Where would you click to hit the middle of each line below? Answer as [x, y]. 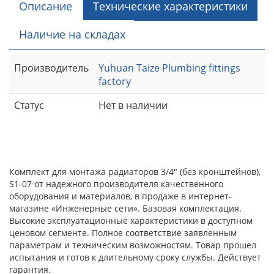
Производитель [51, 68]
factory [115, 82]
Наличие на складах [72, 35]
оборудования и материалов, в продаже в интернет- [120, 196]
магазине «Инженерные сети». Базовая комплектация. [125, 209]
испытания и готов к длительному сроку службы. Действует [135, 257]
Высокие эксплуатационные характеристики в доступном [131, 221]
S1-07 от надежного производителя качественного [116, 184]
